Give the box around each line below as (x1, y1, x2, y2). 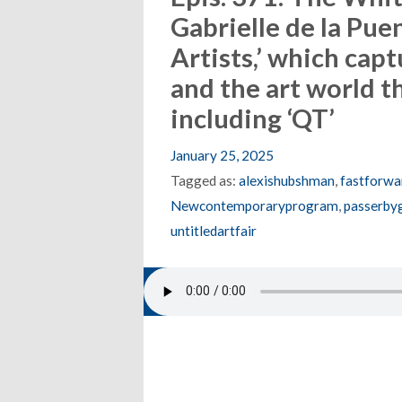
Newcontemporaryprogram (170, 197, 338, 214)
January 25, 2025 (170, 146, 274, 163)
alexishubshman (238, 171, 335, 188)
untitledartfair (170, 222, 257, 239)
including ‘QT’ (170, 101, 335, 134)
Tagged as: (170, 171, 239, 188)
